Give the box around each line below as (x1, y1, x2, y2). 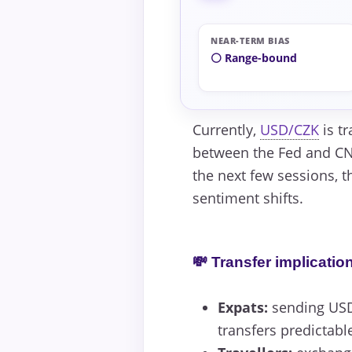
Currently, (192, 120, 260, 140)
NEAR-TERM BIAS (211, 35, 290, 47)
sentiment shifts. (192, 189, 303, 208)
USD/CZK (260, 120, 319, 140)
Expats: (218, 298, 268, 317)
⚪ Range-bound (211, 50, 297, 66)
